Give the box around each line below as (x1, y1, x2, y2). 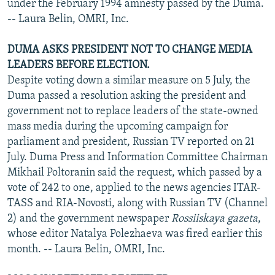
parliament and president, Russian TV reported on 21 (7, 136, 255, 148)
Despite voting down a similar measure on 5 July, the (7, 74, 250, 87)
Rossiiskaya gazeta (171, 212, 258, 225)
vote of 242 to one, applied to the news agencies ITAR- (7, 182, 261, 194)
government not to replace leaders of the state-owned (7, 105, 258, 117)
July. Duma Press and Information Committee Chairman (7, 151, 268, 163)
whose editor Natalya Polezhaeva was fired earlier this (7, 228, 262, 240)
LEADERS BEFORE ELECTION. (7, 59, 150, 71)
